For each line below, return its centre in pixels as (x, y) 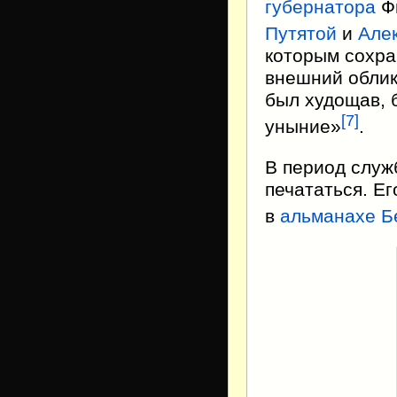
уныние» (303, 127)
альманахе (328, 216)
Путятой (301, 34)
